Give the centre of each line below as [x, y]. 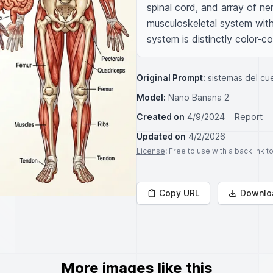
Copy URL [179, 193]
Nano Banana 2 [199, 97]
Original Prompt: [171, 78]
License [151, 151]
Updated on [161, 136]
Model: [151, 97]
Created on [161, 117]
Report [249, 117]
